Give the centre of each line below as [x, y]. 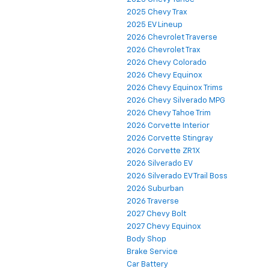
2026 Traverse [153, 201]
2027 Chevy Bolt [156, 214]
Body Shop [147, 239]
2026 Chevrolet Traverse [172, 37]
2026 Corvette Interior [168, 125]
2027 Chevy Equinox [164, 226]
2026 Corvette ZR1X [163, 151]
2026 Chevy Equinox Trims [175, 88]
